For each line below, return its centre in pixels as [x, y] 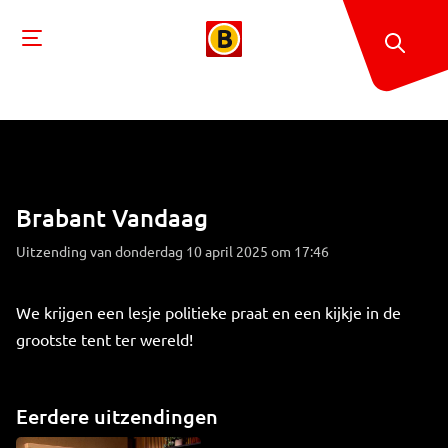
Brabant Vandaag [112, 217]
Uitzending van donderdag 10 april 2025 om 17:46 [172, 251]
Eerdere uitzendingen [117, 416]
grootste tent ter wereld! [104, 339]
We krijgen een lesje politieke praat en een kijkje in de [208, 312]
